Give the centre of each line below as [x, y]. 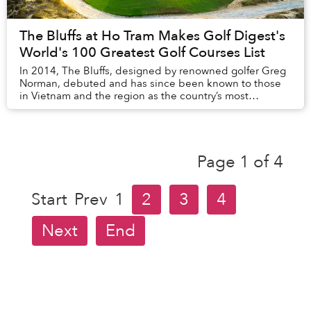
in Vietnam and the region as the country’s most [134, 95]
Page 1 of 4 [240, 162]
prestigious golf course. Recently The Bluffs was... [138, 108]
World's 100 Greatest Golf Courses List [142, 52]
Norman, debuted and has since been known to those [150, 83]
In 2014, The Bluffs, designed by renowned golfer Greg [153, 70]
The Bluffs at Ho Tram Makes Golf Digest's [152, 35]
